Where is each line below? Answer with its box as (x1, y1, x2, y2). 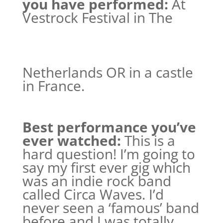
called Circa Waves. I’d (22, 185, 164, 204)
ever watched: (22, 131, 124, 150)
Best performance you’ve (22, 117, 196, 136)
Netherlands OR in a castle (22, 63, 193, 82)
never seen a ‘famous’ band (22, 198, 199, 217)
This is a (124, 131, 175, 150)
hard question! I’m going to (22, 144, 195, 163)
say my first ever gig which (22, 158, 191, 177)
